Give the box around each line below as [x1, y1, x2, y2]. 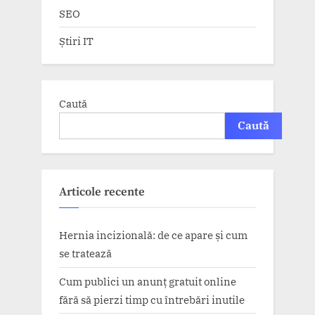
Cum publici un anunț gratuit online [59, 274, 236, 288]
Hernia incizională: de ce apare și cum [59, 228, 247, 243]
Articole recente [59, 185, 145, 200]
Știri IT [59, 34, 94, 49]
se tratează [59, 246, 112, 261]
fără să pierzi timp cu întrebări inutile [59, 292, 245, 307]
